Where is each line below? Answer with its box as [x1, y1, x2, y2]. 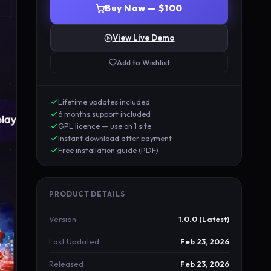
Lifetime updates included [58, 97, 150, 106]
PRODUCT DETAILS [49, 189, 125, 198]
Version [49, 214, 76, 224]
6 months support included [58, 109, 151, 119]
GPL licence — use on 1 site [58, 121, 151, 131]
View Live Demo [112, 33, 175, 42]
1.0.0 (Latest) [178, 214, 229, 224]
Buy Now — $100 [105, 2, 183, 14]
